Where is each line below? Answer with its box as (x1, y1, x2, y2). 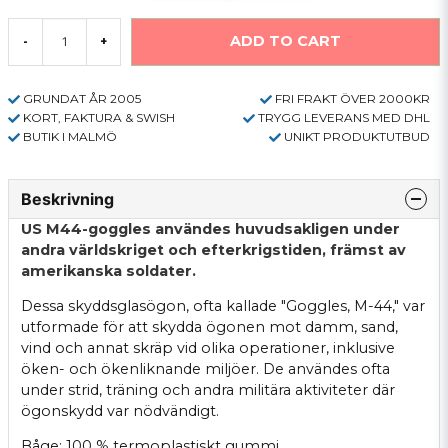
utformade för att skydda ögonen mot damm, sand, (21, 317, 398, 336)
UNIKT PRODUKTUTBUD (284, 128, 430, 144)
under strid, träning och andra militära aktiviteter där (21, 380, 395, 399)
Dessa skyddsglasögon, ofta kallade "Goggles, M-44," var (21, 296, 425, 315)
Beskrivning (21, 188, 114, 209)
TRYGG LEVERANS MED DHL (258, 109, 430, 125)
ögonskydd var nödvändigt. (21, 401, 219, 420)
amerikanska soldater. (21, 261, 196, 280)
